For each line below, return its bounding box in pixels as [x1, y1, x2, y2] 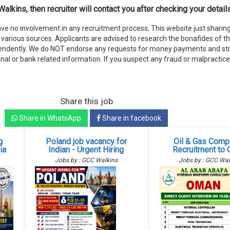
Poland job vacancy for [45, 137, 127, 146]
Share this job [60, 96, 113, 106]
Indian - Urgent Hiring [48, 145, 124, 155]
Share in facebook [101, 114, 161, 122]
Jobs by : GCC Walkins [54, 157, 118, 164]
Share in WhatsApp [17, 114, 81, 122]
